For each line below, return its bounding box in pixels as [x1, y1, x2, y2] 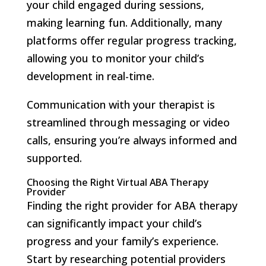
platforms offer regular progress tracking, [26, 33, 237, 47]
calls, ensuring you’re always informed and [26, 132, 237, 147]
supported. [26, 150, 82, 165]
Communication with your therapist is [26, 97, 215, 112]
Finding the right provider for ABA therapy [26, 198, 237, 213]
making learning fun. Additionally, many [26, 15, 222, 30]
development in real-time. [26, 68, 154, 83]
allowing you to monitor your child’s [26, 50, 204, 65]
